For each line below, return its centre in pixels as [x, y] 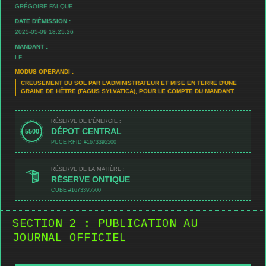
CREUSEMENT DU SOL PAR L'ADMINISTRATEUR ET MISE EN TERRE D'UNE [129, 83]
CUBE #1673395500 [76, 190]
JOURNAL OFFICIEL [69, 236]
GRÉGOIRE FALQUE [44, 7]
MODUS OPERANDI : [44, 72]
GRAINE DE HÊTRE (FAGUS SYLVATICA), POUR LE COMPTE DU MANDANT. [128, 91]
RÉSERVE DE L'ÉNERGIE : [86, 121]
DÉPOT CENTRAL [86, 131]
